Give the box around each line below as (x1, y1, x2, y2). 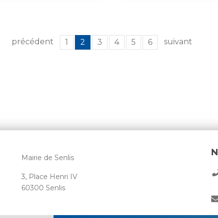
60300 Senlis (21, 183, 65, 193)
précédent (12, 37, 54, 47)
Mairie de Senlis (21, 153, 74, 163)
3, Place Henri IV (21, 172, 77, 182)
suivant (164, 37, 192, 47)
